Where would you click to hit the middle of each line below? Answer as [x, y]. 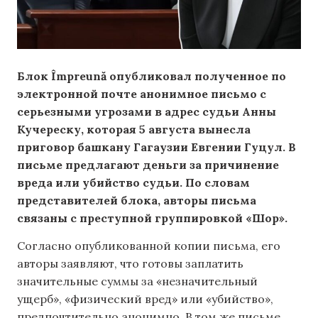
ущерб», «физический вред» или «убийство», [145, 299]
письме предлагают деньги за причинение [148, 165]
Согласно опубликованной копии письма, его [149, 246]
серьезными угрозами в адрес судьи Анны [147, 111]
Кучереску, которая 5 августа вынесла [134, 129]
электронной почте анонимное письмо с [142, 94]
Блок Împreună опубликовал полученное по [152, 76]
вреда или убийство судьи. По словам [133, 182]
